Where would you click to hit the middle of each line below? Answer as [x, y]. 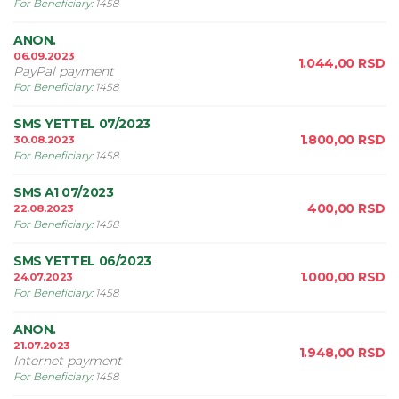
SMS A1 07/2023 [64, 192]
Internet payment [68, 361]
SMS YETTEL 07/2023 [82, 124]
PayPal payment [64, 71]
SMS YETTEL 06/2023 [82, 261]
